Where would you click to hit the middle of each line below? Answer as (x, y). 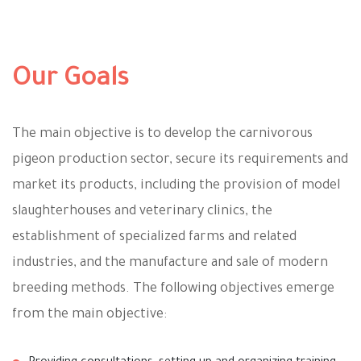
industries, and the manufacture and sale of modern (170, 263)
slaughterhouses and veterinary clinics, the (142, 212)
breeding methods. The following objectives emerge (173, 289)
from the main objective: (89, 315)
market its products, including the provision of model (176, 186)
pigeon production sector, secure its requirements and (180, 160)
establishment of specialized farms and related (154, 237)
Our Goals (71, 80)
